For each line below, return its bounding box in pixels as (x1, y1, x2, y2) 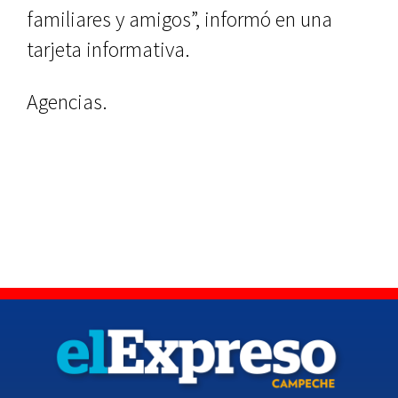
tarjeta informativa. (27, 35, 190, 63)
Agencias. (27, 87, 107, 115)
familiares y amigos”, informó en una (27, 4, 332, 33)
